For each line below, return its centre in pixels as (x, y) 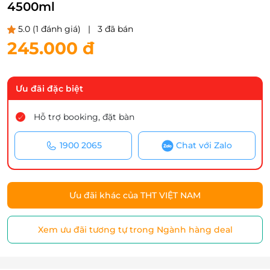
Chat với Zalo (204, 145)
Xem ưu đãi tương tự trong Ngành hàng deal (135, 230)
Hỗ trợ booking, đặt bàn (84, 117)
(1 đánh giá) (57, 29)
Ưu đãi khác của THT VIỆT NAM (135, 196)
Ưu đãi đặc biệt (49, 89)
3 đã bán (115, 29)
